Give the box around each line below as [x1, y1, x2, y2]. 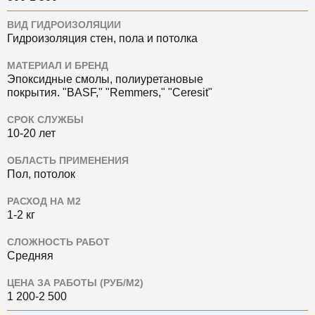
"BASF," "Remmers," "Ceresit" [63, 86, 212, 98]
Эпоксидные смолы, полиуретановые [7, 73, 203, 85]
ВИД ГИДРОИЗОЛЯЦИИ [7, 20, 121, 30]
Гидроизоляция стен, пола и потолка [7, 32, 198, 44]
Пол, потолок [7, 168, 75, 180]
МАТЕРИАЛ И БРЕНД [7, 60, 108, 71]
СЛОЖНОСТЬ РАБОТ [7, 237, 110, 247]
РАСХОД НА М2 [7, 196, 81, 207]
